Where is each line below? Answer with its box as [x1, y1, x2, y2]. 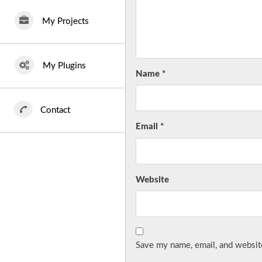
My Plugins [43, 61, 86, 70]
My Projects [42, 17, 89, 26]
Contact [40, 106, 70, 115]
